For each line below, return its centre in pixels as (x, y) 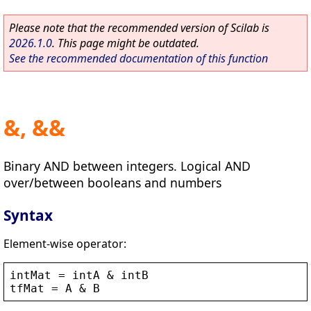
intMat (31, 275)
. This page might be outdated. (126, 43)
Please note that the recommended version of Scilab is (139, 28)
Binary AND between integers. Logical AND (127, 166)
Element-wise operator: (65, 243)
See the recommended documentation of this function (138, 58)
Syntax (28, 215)
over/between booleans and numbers (112, 182)
